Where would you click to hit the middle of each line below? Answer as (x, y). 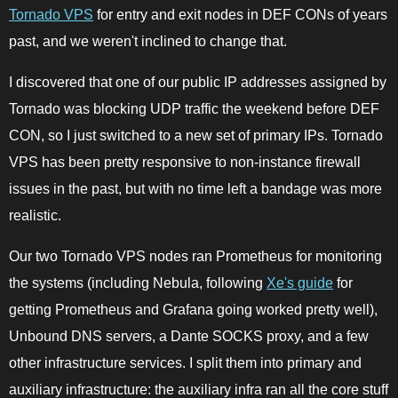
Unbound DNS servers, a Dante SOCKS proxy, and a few (189, 337)
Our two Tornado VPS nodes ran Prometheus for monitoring (195, 257)
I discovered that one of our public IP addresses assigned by (198, 83)
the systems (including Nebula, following (138, 283)
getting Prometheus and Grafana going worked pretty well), (193, 310)
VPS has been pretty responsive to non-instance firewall (185, 163)
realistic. (35, 216)
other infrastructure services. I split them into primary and (185, 363)
